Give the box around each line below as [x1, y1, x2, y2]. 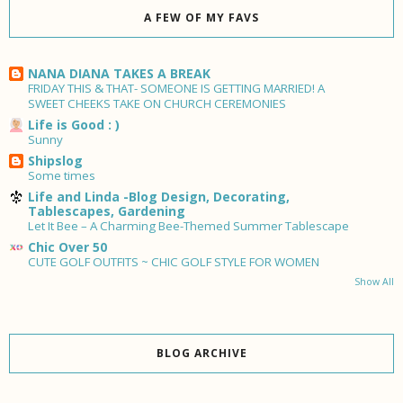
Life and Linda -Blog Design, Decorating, [28, 188, 290, 206]
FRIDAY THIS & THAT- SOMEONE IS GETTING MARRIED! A [28, 80, 325, 97]
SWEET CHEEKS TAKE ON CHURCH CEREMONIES [28, 95, 286, 112]
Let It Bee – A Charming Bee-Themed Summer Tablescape [28, 218, 349, 235]
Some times [28, 167, 95, 184]
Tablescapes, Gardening [28, 202, 185, 220]
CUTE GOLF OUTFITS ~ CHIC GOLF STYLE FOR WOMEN [28, 254, 319, 271]
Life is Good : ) [28, 116, 120, 134]
